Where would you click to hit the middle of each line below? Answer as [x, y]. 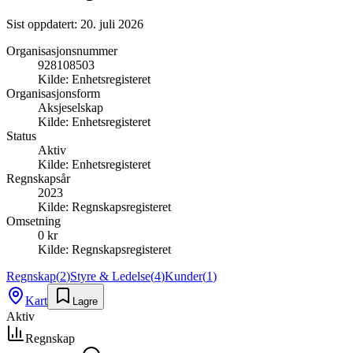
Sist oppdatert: [43, 24]
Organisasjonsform [53, 93]
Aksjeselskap [71, 107]
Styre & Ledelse [110, 276]
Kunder [184, 276]
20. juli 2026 [112, 24]
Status [21, 136]
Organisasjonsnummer [62, 50]
